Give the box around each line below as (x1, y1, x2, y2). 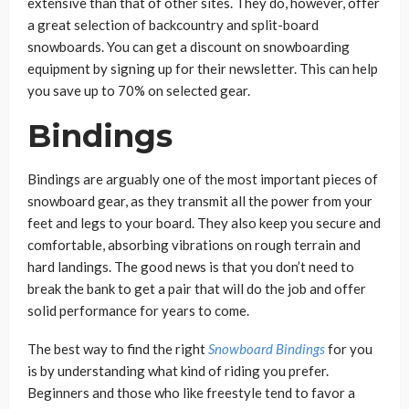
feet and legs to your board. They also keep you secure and (27, 214, 381, 231)
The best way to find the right (27, 340, 208, 357)
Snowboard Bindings (208, 340, 325, 357)
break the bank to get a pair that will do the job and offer (27, 279, 366, 297)
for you (325, 340, 372, 357)
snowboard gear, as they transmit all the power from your (27, 192, 372, 209)
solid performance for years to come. (27, 301, 249, 319)
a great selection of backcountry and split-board (27, 16, 319, 33)
